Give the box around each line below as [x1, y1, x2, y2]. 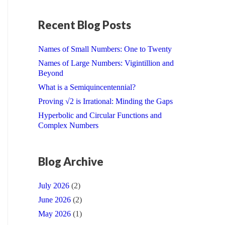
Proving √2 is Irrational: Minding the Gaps [38, 96, 173, 105]
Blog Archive [38, 154, 103, 168]
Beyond [38, 68, 63, 77]
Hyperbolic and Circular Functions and [38, 110, 162, 120]
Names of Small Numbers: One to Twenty [38, 44, 172, 53]
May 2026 [38, 209, 71, 218]
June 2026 [38, 195, 71, 204]
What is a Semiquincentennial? [38, 82, 136, 91]
